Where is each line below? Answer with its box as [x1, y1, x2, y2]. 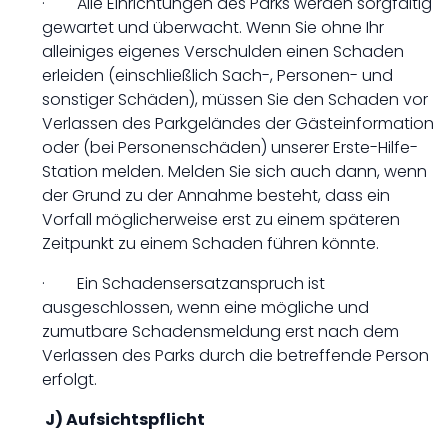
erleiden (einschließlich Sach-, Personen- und [42, 64, 393, 87]
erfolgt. [42, 368, 97, 391]
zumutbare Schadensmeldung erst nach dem [42, 320, 399, 343]
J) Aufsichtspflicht [42, 408, 205, 431]
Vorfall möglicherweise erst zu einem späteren [42, 208, 400, 231]
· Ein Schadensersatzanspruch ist [42, 272, 325, 295]
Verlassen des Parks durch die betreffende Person [42, 344, 429, 367]
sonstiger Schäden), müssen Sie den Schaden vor [42, 88, 428, 111]
